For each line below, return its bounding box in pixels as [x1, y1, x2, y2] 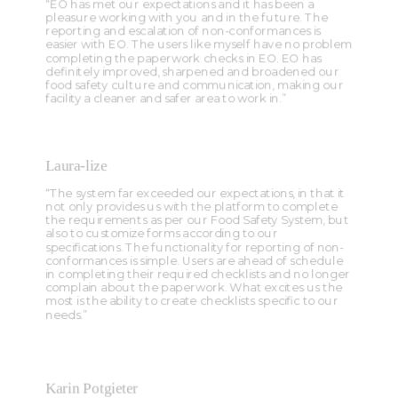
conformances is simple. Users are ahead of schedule [45, 253, 344, 268]
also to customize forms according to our [45, 227, 278, 241]
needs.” [45, 307, 87, 322]
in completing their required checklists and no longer [45, 267, 350, 282]
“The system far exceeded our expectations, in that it [45, 186, 345, 201]
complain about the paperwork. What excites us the [45, 281, 343, 295]
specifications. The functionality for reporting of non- [45, 240, 345, 254]
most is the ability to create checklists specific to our [45, 294, 338, 308]
